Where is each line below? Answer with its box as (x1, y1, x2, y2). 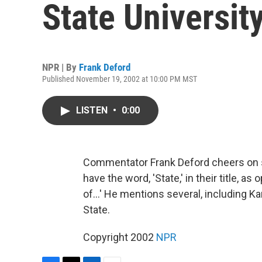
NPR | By (42, 61, 79, 73)
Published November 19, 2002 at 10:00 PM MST (42, 74, 197, 84)
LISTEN (76, 105, 110, 116)
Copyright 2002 (83, 231, 156, 243)
